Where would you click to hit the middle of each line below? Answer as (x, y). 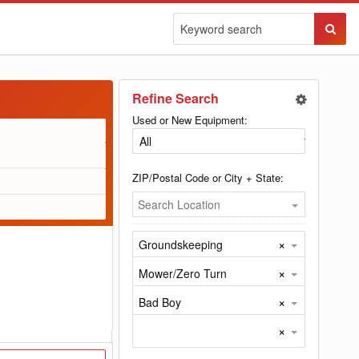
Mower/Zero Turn (183, 273)
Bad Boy (160, 302)
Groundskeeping (181, 244)
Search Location (179, 204)
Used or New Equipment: (190, 120)
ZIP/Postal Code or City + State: (208, 177)
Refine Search (175, 98)
